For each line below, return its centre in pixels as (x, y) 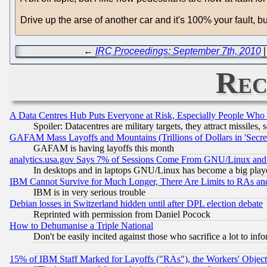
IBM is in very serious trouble (89, 192)
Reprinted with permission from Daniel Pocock (122, 214)
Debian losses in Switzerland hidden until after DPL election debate (136, 203)
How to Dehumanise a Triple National (81, 225)
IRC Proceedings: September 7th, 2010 (178, 51)
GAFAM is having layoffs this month (104, 148)
